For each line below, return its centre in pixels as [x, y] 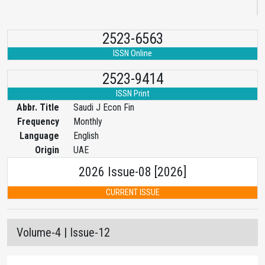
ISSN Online [132, 54]
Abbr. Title [38, 107]
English [86, 136]
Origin [47, 150]
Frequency [38, 122]
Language [39, 136]
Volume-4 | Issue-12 [63, 232]
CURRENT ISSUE [132, 193]
